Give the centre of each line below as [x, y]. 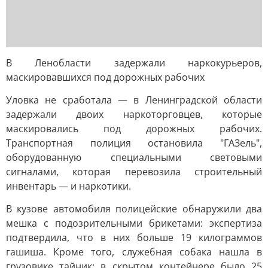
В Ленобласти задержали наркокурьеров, [134, 63]
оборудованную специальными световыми [134, 157]
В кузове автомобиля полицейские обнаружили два [134, 209]
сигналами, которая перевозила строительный [134, 172]
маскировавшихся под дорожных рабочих [105, 77]
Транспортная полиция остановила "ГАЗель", [134, 143]
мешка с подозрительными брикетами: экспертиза [134, 223]
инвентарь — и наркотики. [68, 186]
